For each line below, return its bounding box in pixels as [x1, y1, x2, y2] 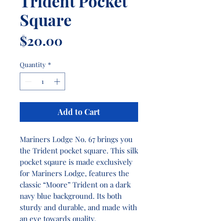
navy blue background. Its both [20, 190, 122, 201]
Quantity [20, 60, 46, 69]
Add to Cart [58, 106, 100, 117]
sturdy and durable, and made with [20, 202, 137, 212]
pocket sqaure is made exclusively [20, 156, 133, 167]
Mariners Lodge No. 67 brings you [20, 134, 133, 144]
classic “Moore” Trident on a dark [20, 179, 131, 189]
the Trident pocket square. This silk [20, 145, 138, 155]
